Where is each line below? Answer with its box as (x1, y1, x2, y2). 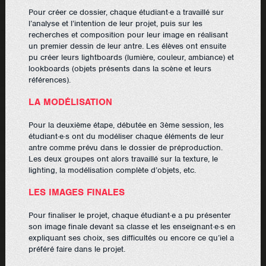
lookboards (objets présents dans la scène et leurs (28, 63, 212, 74)
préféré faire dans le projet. (28, 243, 126, 254)
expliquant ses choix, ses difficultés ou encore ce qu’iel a (28, 232, 235, 243)
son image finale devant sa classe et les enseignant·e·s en (28, 221, 236, 232)
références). (28, 74, 71, 85)
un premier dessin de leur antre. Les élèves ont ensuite (28, 40, 227, 51)
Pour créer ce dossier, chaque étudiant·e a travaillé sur (28, 7, 224, 17)
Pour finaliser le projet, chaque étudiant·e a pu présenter (28, 210, 232, 220)
